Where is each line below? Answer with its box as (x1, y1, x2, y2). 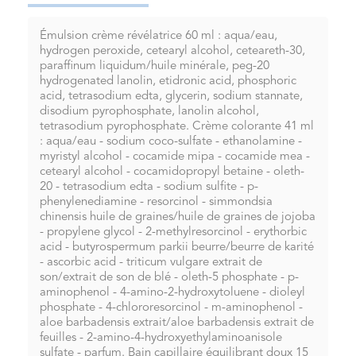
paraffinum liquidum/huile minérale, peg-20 (40, 60, 269, 73)
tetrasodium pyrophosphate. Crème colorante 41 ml (40, 121, 314, 133)
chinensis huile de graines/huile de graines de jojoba (40, 211, 315, 224)
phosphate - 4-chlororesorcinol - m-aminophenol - (40, 302, 303, 315)
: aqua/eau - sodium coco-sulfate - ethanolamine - (40, 136, 302, 149)
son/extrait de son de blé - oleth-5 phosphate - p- (40, 272, 299, 284)
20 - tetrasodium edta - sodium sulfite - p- (40, 181, 258, 194)
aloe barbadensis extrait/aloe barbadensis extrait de (40, 317, 314, 330)
